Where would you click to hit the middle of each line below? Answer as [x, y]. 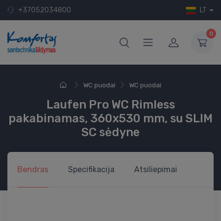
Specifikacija [91, 170]
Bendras [33, 170]
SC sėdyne [110, 132]
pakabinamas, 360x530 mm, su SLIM [110, 119]
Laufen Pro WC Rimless [110, 105]
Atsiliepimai [156, 170]
